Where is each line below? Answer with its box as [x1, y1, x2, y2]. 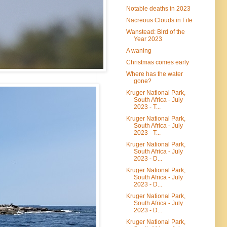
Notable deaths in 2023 [126, 5, 191, 12]
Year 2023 [133, 35, 162, 43]
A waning [126, 47, 152, 54]
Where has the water [126, 70, 183, 78]
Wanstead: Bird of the [126, 28, 185, 35]
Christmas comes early [126, 58, 189, 66]
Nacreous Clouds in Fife [126, 16, 193, 24]
